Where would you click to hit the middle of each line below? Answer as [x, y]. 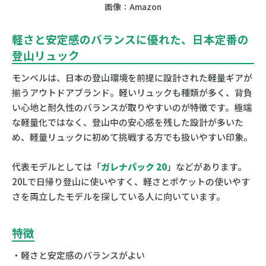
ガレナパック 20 [134, 166]
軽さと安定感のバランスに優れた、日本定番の [130, 39]
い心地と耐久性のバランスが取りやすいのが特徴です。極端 [132, 107]
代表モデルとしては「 [56, 166]
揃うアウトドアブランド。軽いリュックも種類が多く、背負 [132, 92]
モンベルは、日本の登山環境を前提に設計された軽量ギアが [132, 77]
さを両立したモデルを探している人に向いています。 [118, 196]
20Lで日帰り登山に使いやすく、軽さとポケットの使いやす [131, 181]
